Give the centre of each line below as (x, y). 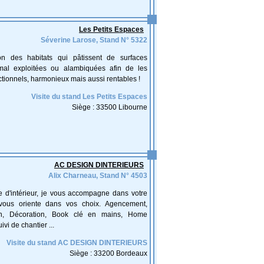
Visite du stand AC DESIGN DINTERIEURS (77, 243)
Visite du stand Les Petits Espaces (89, 97)
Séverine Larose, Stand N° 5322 (94, 40)
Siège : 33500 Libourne (110, 107)
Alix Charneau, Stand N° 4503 (98, 176)
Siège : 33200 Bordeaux (108, 253)
